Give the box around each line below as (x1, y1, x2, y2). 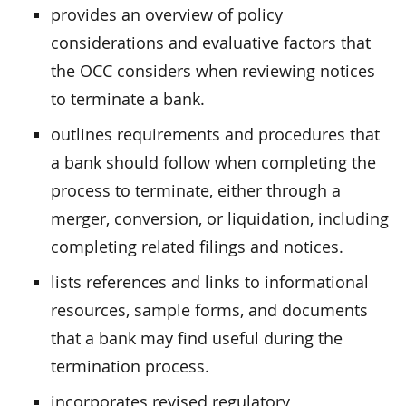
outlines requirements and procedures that (51, 122, 380, 145)
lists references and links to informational (51, 270, 369, 293)
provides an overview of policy (51, 3, 283, 25)
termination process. (51, 354, 209, 377)
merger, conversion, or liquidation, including (51, 207, 389, 229)
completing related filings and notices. (51, 235, 343, 257)
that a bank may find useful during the (51, 326, 343, 349)
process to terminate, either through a (51, 179, 341, 201)
